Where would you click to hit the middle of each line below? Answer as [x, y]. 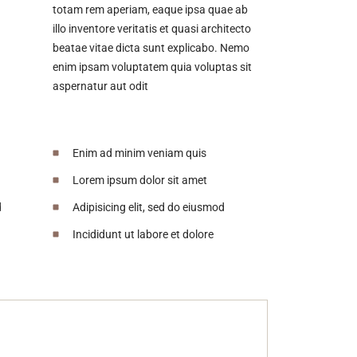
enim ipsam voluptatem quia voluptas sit [152, 67]
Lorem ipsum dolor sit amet [140, 180]
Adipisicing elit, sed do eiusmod [149, 207]
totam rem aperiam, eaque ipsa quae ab [150, 9]
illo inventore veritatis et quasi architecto [152, 28]
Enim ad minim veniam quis [139, 153]
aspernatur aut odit [100, 86]
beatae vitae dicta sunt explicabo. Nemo [151, 47]
